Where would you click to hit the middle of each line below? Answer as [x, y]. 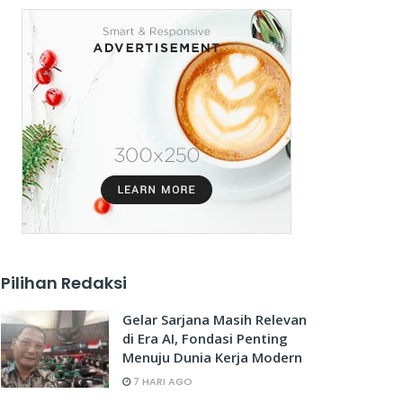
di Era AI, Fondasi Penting [205, 338]
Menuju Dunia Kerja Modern [212, 357]
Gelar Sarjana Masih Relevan [215, 319]
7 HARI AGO [161, 381]
